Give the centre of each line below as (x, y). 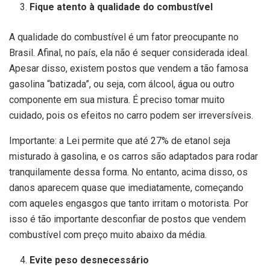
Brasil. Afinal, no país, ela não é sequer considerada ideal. (129, 53)
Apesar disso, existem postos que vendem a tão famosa (129, 69)
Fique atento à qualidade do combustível (121, 7)
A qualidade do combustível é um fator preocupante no (124, 37)
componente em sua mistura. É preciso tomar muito (117, 100)
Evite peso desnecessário (89, 260)
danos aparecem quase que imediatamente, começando (126, 188)
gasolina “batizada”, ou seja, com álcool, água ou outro (122, 84)
